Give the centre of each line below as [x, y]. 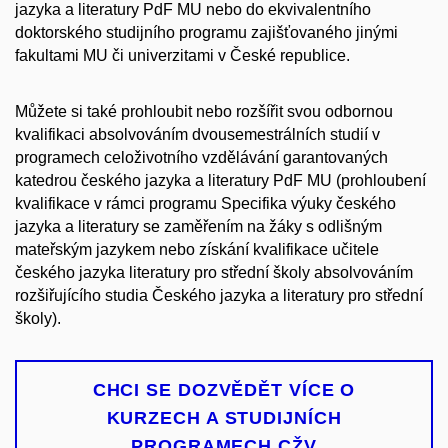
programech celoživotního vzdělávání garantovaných [201, 158]
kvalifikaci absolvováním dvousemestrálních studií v [197, 135]
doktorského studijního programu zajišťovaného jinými [206, 32]
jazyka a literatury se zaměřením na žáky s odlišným [198, 227]
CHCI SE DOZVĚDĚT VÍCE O [224, 390]
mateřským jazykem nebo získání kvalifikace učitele [197, 250]
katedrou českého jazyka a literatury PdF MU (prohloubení [220, 181]
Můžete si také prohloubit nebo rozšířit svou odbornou [204, 112]
